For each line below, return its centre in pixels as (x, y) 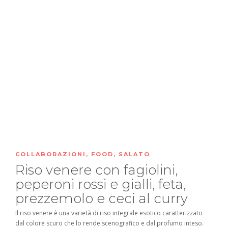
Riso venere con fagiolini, (96, 170)
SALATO (134, 154)
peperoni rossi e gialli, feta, (101, 184)
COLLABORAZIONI (51, 154)
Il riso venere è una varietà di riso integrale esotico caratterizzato (109, 213)
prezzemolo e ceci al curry (103, 198)
